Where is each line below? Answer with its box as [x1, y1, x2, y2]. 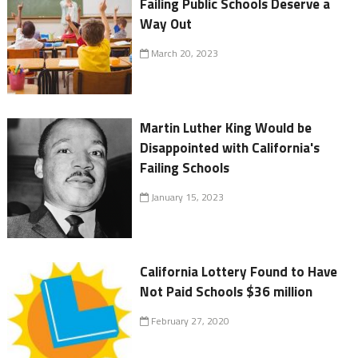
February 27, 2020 [149, 313, 230, 329]
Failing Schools [140, 157, 230, 179]
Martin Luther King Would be [140, 117, 312, 139]
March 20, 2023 [149, 46, 219, 62]
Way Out [140, 14, 193, 35]
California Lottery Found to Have [140, 261, 338, 283]
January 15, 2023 [149, 189, 225, 205]
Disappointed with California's [140, 137, 320, 159]
